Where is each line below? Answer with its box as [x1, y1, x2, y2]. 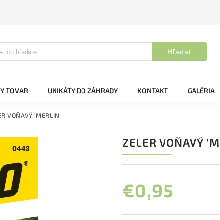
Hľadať [167, 48, 192, 55]
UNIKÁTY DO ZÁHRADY [48, 86, 118, 95]
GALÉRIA [188, 86, 215, 95]
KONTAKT [137, 86, 168, 95]
